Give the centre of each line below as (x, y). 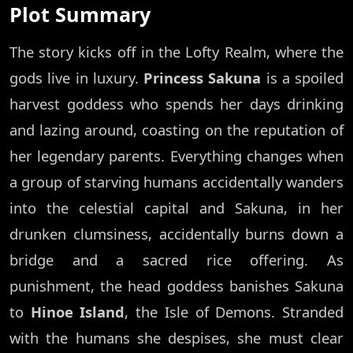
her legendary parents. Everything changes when (176, 156)
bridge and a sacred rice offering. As (176, 260)
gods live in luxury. (76, 78)
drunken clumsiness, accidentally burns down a (176, 234)
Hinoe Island (78, 312)
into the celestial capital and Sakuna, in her (176, 208)
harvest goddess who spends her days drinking (176, 104)
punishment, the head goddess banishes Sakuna (176, 286)
